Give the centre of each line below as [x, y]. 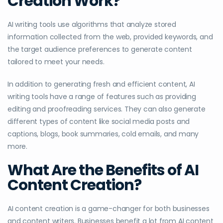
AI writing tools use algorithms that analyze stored [92, 24]
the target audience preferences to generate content [100, 49]
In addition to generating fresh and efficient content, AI [101, 84]
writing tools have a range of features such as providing [102, 96]
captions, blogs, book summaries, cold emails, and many [103, 134]
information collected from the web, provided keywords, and [110, 37]
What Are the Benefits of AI [103, 170]
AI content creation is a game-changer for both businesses [109, 208]
